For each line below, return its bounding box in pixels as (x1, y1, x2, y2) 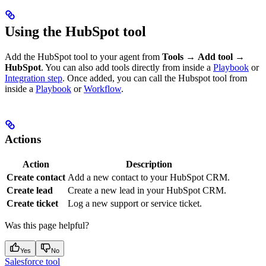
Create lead (7, 185, 53, 195)
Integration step (5, 73, 62, 84)
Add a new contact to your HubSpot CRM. (68, 172, 230, 182)
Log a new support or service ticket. (68, 198, 202, 208)
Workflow (84, 84, 121, 94)
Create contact (7, 172, 65, 182)
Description (125, 159, 172, 169)
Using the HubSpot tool (5, 24, 146, 40)
